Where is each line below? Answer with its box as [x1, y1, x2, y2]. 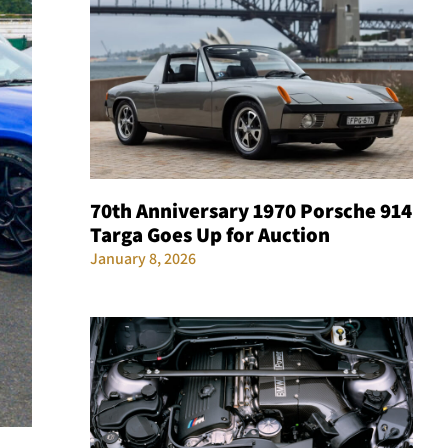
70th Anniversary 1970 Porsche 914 [89, 196, 412, 224]
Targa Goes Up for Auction [89, 220, 330, 248]
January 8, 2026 [89, 247, 196, 269]
